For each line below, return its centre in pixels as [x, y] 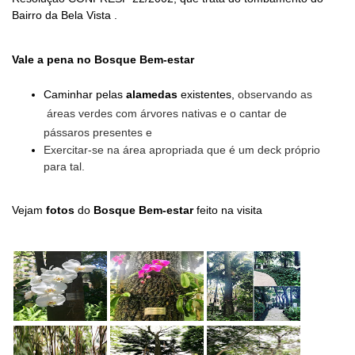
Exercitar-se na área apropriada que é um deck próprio [182, 150]
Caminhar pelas [85, 94]
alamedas [152, 94]
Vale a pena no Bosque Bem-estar [103, 59]
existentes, [208, 94]
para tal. [64, 166]
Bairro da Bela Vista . [66, 15]
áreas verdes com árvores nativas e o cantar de [165, 113]
